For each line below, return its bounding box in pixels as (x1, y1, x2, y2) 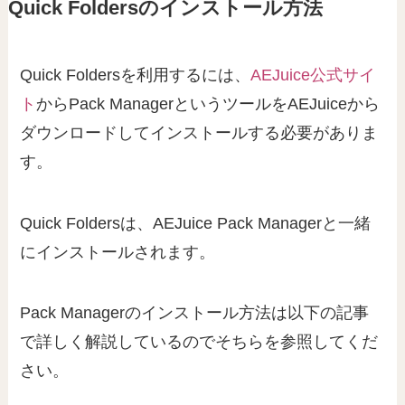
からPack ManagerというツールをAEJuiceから (36, 94, 381, 113)
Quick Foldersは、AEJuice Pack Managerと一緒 (20, 213, 372, 232)
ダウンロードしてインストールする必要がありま (20, 123, 379, 142)
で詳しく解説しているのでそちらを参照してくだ (20, 333, 379, 352)
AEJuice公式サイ (250, 65, 376, 84)
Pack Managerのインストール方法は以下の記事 (20, 304, 370, 323)
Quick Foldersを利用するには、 (20, 65, 251, 84)
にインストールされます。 (20, 242, 216, 261)
